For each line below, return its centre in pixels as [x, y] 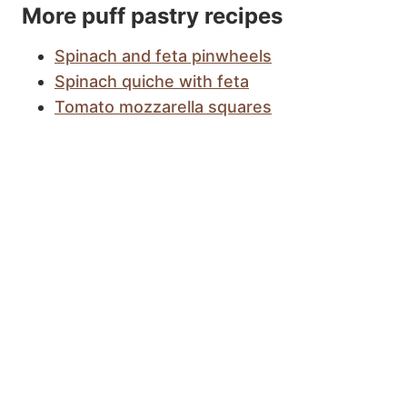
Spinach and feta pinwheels [163, 55]
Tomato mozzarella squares [163, 106]
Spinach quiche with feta [152, 81]
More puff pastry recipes [152, 15]
